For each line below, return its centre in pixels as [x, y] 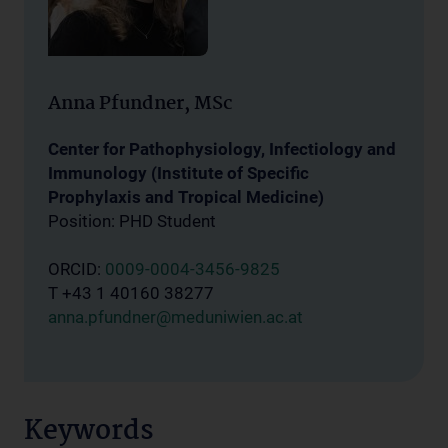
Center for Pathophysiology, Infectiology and [222, 149]
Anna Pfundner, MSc [140, 104]
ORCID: [76, 269]
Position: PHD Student [132, 221]
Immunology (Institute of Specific [178, 173]
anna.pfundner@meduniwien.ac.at [175, 317]
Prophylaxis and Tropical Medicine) [186, 197]
